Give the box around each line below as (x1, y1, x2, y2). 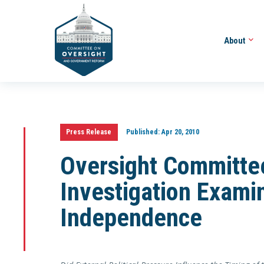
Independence (60, 203, 202, 233)
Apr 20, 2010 (159, 127, 199, 137)
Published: (126, 127, 160, 137)
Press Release (66, 127, 112, 137)
